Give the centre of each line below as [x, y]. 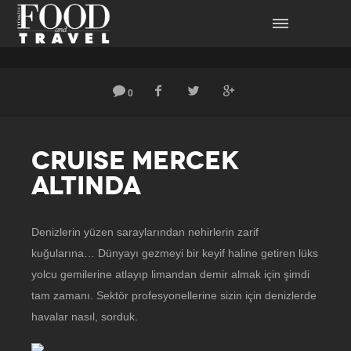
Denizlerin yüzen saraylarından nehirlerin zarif [145, 232]
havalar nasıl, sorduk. [85, 317]
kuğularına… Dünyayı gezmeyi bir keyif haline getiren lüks [175, 253]
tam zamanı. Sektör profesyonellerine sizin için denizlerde [174, 295]
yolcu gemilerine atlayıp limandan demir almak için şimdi [170, 274]
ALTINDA [86, 186]
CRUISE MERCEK [135, 161]
